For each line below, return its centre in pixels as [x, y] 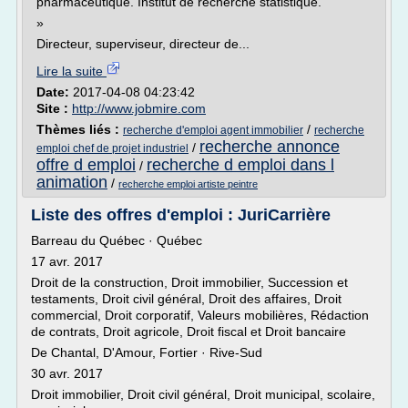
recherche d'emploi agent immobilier [213, 130]
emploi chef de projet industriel [112, 148]
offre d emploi [86, 165]
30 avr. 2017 [67, 373]
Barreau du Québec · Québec [117, 240]
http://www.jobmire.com [139, 108]
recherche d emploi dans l [240, 165]
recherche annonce [270, 147]
